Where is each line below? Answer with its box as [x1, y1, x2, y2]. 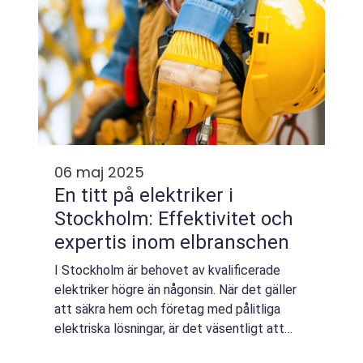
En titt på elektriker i [54, 184, 233, 207]
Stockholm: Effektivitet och [54, 207, 293, 230]
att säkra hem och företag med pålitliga [54, 301, 280, 317]
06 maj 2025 [54, 162, 144, 182]
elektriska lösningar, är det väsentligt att [54, 321, 284, 336]
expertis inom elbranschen [54, 231, 289, 254]
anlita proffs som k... [54, 340, 169, 356]
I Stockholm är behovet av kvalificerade [54, 263, 280, 278]
